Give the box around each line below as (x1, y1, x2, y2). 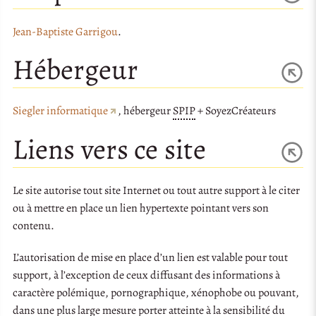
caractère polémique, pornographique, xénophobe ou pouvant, (13, 285, 300, 301)
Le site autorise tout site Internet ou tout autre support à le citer (13, 183, 300, 199)
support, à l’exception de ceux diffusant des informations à (13, 267, 281, 284)
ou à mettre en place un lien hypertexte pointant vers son (13, 200, 269, 217)
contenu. (13, 218, 55, 234)
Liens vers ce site (13, 129, 206, 169)
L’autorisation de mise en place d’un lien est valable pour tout (13, 250, 288, 266)
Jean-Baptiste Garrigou (13, 23, 119, 39)
